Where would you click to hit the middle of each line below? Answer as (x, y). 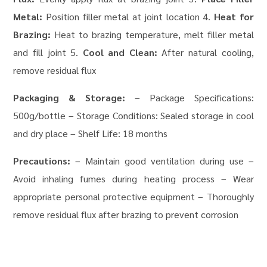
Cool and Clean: (120, 52)
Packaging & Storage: (69, 98)
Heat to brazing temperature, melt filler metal (152, 35)
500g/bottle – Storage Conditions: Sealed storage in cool (133, 116)
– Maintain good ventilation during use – (162, 161)
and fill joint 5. (48, 52)
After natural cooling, (205, 52)
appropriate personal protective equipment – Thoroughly (133, 197)
